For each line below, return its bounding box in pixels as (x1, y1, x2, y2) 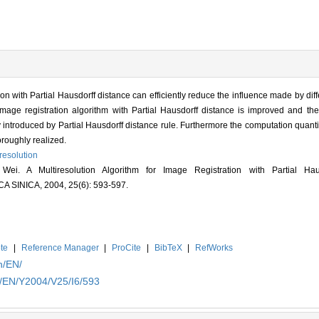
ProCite (112, 242, 142, 253)
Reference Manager (21, 242, 99, 253)
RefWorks (195, 242, 234, 253)
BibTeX (154, 242, 182, 253)
